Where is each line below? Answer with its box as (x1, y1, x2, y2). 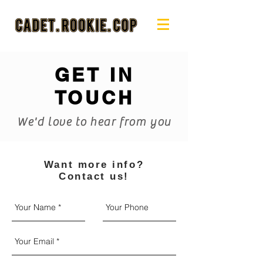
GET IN (54, 63, 134, 86)
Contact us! (58, 171, 130, 182)
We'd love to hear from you (17, 115, 171, 129)
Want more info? (43, 159, 144, 170)
